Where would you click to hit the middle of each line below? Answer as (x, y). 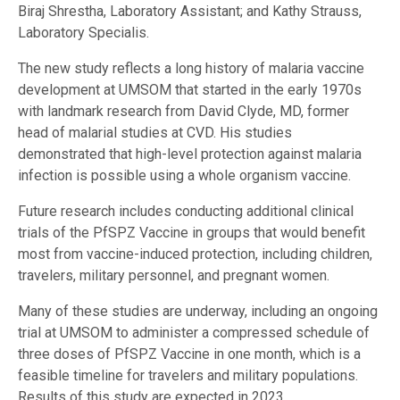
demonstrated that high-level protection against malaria (190, 154)
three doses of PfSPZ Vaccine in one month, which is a (189, 354)
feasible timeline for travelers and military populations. (188, 376)
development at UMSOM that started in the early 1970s (190, 90)
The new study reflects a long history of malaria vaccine (191, 69)
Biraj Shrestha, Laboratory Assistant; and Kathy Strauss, (190, 12)
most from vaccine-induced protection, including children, (195, 254)
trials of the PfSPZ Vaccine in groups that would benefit (192, 233)
